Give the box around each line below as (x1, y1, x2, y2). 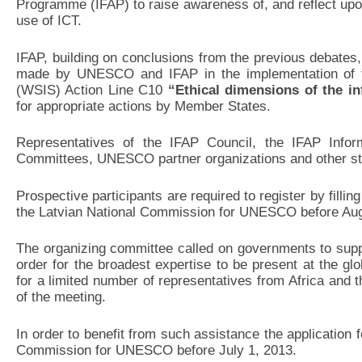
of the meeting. (16, 289, 106, 305)
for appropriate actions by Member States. (16, 98, 271, 114)
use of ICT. (16, 13, 82, 28)
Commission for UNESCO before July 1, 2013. (16, 342, 297, 358)
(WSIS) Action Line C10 (16, 82, 168, 98)
